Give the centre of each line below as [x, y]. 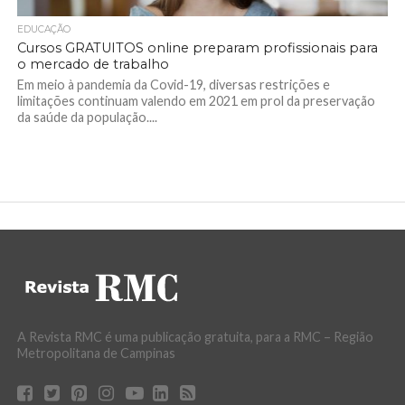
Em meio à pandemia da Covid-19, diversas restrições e [173, 85]
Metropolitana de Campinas [96, 353]
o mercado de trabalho [93, 64]
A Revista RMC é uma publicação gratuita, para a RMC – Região [195, 337]
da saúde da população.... [87, 117]
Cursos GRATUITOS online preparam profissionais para [197, 48]
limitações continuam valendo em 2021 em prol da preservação [196, 101]
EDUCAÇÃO [43, 29]
